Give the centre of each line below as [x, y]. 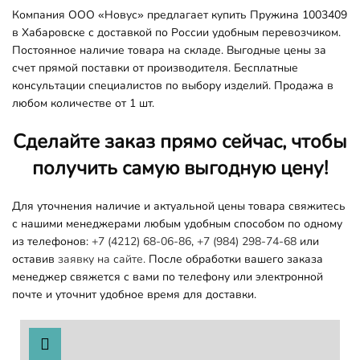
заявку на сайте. [102, 259]
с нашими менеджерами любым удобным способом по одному [177, 223]
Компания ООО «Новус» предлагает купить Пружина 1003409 [180, 14]
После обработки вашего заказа [234, 259]
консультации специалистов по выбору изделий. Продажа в [173, 85]
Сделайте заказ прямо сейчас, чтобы [180, 141]
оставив [35, 259]
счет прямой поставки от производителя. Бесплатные [155, 67]
